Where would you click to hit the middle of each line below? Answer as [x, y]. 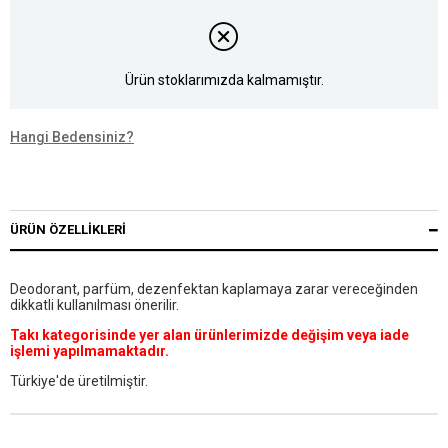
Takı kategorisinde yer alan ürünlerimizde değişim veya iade [209, 335]
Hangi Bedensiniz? [72, 137]
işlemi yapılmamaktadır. [89, 351]
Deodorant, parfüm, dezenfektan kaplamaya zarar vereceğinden [214, 289]
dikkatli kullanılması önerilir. [94, 305]
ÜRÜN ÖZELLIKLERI [68, 230]
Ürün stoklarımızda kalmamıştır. [224, 79]
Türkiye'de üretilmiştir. [79, 381]
